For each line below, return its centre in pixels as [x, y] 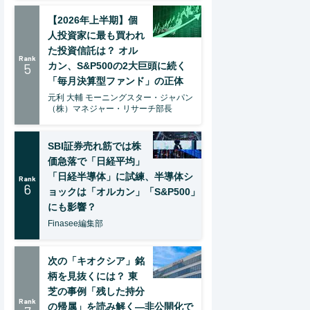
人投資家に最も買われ [96, 35]
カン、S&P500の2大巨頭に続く [117, 66]
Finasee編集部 [75, 224]
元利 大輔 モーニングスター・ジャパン [120, 98]
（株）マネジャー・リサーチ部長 [110, 109]
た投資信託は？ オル [93, 51]
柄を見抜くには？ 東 [93, 276]
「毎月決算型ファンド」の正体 [116, 81]
